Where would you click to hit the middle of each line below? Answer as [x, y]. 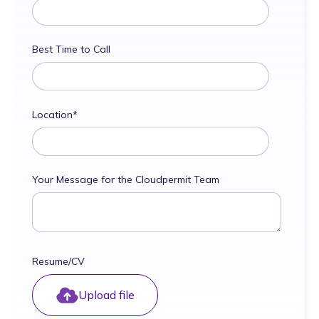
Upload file [106, 295]
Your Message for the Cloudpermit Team [126, 180]
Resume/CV [58, 262]
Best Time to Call [71, 49]
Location [52, 114]
